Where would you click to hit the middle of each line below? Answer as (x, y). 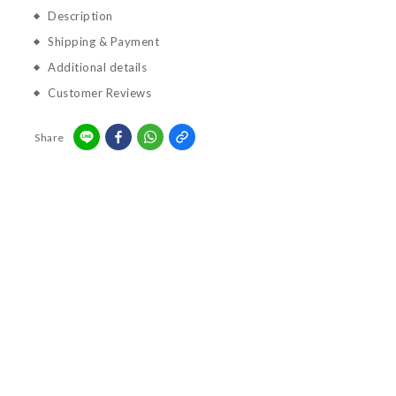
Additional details (97, 67)
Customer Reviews (99, 93)
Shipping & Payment (103, 42)
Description (80, 16)
